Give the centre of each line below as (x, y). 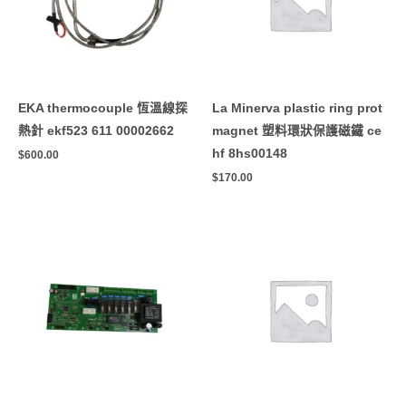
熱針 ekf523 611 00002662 (96, 130)
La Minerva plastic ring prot (297, 108)
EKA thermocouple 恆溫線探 (103, 108)
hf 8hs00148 (250, 153)
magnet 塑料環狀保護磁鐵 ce (297, 130)
